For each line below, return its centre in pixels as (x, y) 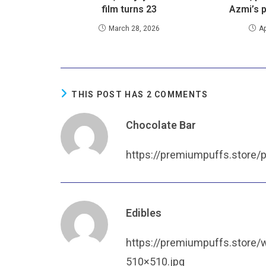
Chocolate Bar (161, 125)
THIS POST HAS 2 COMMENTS (140, 94)
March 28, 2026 (134, 28)
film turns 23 (129, 9)
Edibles (144, 213)
